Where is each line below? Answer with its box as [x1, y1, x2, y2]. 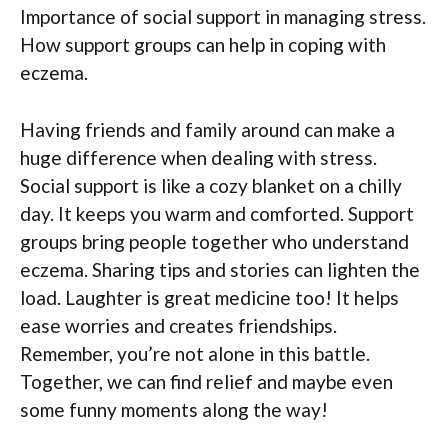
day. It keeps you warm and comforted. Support [20, 201, 414, 225]
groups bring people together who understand [20, 229, 409, 253]
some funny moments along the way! [20, 397, 328, 421]
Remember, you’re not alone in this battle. [20, 341, 370, 365]
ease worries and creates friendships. [20, 313, 337, 337]
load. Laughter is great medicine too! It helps [20, 285, 399, 309]
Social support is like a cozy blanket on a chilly [20, 173, 402, 197]
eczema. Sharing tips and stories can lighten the [20, 257, 420, 281]
